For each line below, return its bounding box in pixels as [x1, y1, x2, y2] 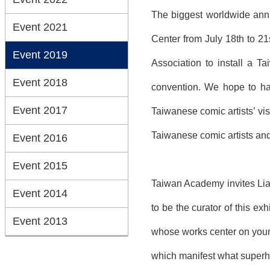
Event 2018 [13, 77, 67, 89]
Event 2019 [13, 49, 67, 61]
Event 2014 [13, 187, 67, 199]
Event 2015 [13, 160, 67, 172]
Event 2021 [13, 21, 67, 33]
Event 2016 [13, 132, 67, 144]
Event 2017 [13, 104, 67, 116]
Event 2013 [13, 215, 67, 227]
